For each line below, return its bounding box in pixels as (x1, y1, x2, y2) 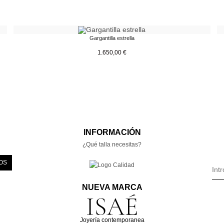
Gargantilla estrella (89, 34, 134, 41)
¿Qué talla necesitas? (82, 140, 141, 148)
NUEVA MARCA (81, 182, 142, 191)
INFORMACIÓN (83, 127, 141, 136)
